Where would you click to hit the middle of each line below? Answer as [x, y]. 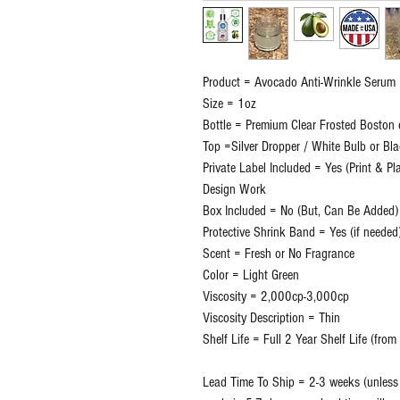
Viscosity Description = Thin [271, 318]
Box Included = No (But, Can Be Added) [300, 211]
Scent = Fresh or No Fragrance [279, 254]
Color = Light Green [251, 275]
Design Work [234, 190]
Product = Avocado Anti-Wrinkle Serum [299, 83]
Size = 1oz [229, 104]
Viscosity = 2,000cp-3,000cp [276, 297]
